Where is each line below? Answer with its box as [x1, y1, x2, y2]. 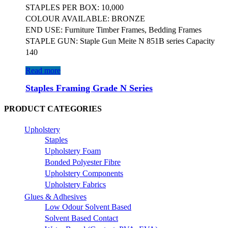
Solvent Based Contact [45, 214, 118, 223]
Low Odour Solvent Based [45, 203, 131, 212]
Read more [25, 66, 61, 75]
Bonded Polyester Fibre [45, 158, 121, 167]
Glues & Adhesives [24, 192, 87, 202]
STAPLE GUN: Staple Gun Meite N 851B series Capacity [25, 36, 215, 45]
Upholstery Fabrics [45, 180, 106, 189]
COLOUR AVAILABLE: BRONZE [25, 14, 145, 23]
